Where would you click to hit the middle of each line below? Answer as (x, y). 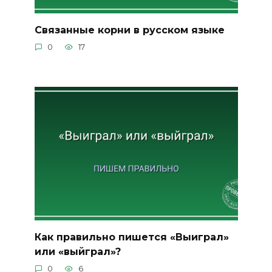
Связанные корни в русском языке (129, 30)
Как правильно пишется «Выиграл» (131, 237)
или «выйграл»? (77, 251)
